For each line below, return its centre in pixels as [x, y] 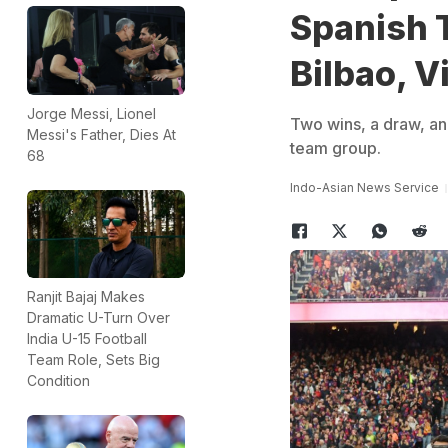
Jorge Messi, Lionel [91, 113]
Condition [58, 381]
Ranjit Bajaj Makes [86, 297]
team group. [335, 148]
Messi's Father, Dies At [101, 134]
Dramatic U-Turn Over [98, 318]
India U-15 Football [87, 339]
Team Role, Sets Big [93, 360]
